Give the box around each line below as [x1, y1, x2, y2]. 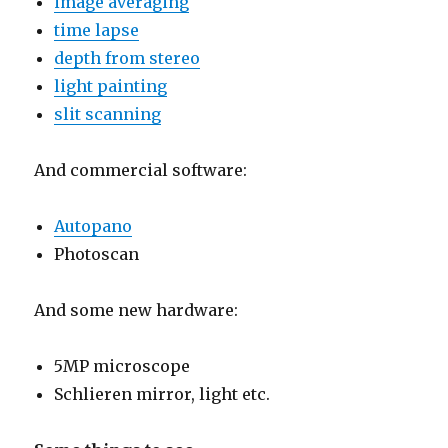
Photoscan [54, 244, 140, 265]
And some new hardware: [34, 300, 239, 321]
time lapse [54, 20, 140, 41]
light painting [54, 76, 168, 97]
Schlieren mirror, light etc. [54, 384, 271, 405]
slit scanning [54, 104, 162, 125]
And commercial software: [34, 160, 248, 181]
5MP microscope [54, 356, 191, 377]
